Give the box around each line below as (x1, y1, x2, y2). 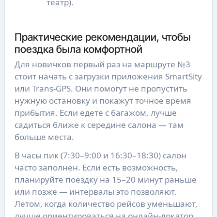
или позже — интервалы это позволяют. (14, 186, 177, 198)
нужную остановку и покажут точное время (14, 95, 191, 107)
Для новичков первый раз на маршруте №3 (14, 59, 190, 70)
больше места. (14, 131, 74, 143)
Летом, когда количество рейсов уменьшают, (14, 198, 198, 210)
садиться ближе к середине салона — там (14, 119, 184, 131)
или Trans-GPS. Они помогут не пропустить (14, 83, 187, 94)
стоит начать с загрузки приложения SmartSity (14, 71, 202, 82)
